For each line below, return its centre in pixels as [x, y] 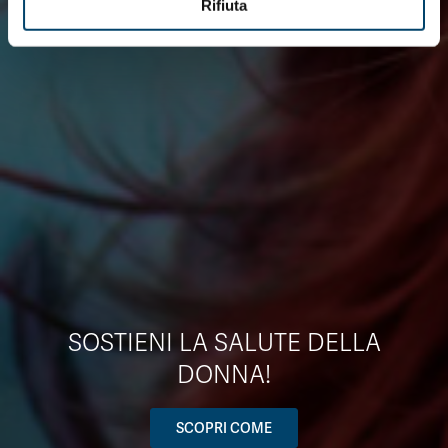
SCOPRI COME [224, 428]
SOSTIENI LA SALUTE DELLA [224, 344]
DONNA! [224, 376]
